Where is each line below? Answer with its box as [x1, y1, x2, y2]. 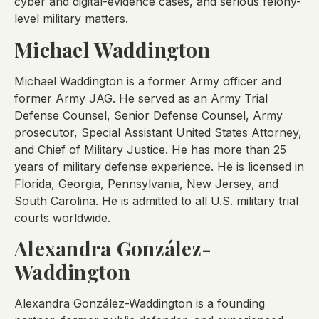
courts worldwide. [14, 210, 110, 225]
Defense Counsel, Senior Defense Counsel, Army [14, 108, 283, 122]
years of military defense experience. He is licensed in [14, 159, 304, 174]
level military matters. [14, 11, 128, 26]
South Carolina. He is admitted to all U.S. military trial [14, 193, 298, 208]
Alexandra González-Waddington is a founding [14, 296, 265, 311]
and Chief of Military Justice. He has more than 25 [14, 142, 286, 157]
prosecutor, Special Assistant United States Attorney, [14, 125, 302, 140]
